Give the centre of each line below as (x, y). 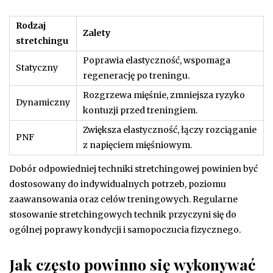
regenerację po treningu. (136, 75)
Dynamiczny (43, 102)
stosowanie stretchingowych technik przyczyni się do (123, 214)
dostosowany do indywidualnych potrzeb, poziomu (118, 184)
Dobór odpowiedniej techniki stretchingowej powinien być (133, 168)
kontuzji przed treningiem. (140, 110)
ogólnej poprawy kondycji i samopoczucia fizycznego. (125, 229)
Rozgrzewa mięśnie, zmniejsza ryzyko (164, 95)
